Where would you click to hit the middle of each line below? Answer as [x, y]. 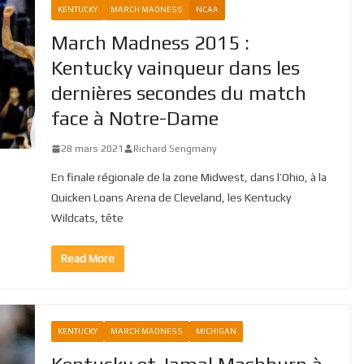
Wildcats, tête [87, 217]
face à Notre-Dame [134, 118]
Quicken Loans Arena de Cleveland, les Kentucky [171, 197]
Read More [87, 258]
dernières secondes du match [178, 93]
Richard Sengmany [175, 148]
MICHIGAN [216, 331]
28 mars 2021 [92, 148]
